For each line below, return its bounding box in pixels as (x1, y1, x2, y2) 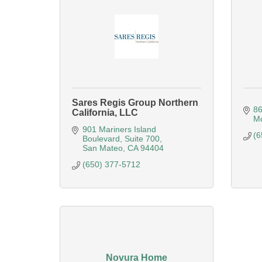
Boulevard (82, 134, 120, 143)
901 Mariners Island (82, 125, 156, 134)
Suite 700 (124, 134, 160, 143)
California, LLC (72, 108, 138, 118)
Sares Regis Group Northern (72, 98, 198, 108)
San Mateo (82, 143, 123, 153)
